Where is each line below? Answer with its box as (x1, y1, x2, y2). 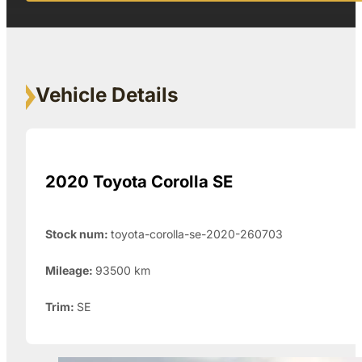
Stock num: (45, 226, 111, 241)
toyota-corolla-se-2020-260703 (111, 226, 283, 241)
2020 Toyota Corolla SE (45, 170, 233, 192)
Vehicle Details (36, 82, 179, 107)
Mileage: (45, 263, 95, 277)
